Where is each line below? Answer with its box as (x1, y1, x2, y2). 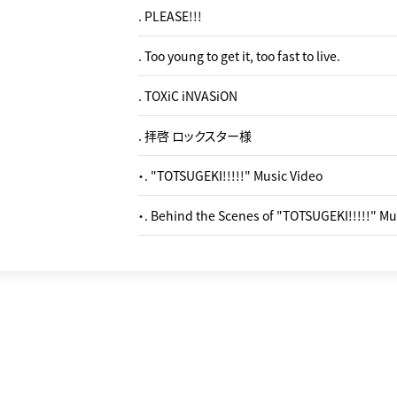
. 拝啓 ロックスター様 (138, 127, 252, 144)
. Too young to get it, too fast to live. (138, 47, 340, 65)
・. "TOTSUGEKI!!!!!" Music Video (138, 167, 323, 184)
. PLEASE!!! (138, 7, 202, 25)
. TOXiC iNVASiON (138, 87, 237, 105)
